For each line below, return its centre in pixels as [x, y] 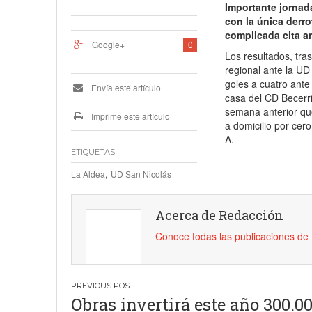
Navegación [129, 290]
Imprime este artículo [130, 116]
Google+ [108, 45]
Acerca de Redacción [219, 216]
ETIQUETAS [93, 152]
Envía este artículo [125, 88]
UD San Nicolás [141, 174]
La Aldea [88, 174]
